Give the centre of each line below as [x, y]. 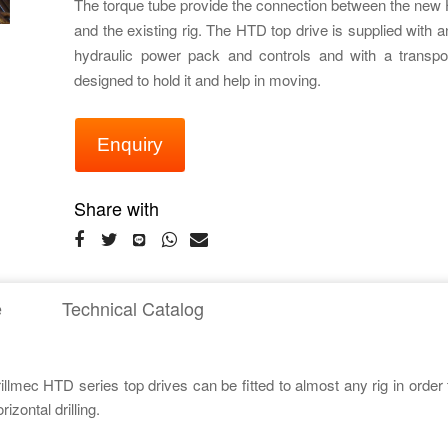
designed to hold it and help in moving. [197, 79]
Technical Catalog [133, 308]
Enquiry [130, 144]
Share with [116, 208]
